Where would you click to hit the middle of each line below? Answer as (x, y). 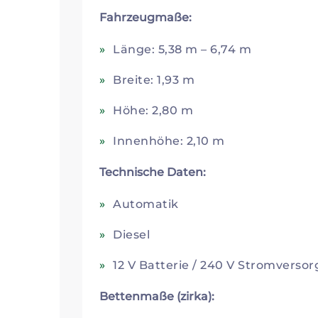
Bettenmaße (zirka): (158, 297)
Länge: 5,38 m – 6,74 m (182, 50)
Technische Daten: (153, 172)
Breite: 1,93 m (154, 80)
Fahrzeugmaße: (146, 18)
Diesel (132, 235)
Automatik (146, 204)
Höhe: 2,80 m (153, 111)
